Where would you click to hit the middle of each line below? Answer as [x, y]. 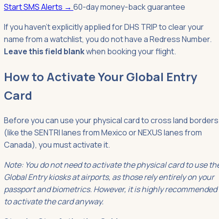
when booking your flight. [130, 51]
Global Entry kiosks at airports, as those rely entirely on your [109, 177]
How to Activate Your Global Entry [100, 76]
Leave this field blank [44, 51]
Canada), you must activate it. [57, 144]
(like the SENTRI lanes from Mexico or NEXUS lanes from [103, 132]
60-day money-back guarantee [129, 7]
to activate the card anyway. [54, 201]
